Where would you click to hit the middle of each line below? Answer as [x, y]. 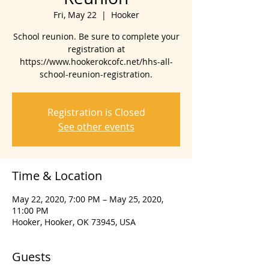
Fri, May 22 [75, 15]
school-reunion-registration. [96, 74]
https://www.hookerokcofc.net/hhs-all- [96, 62]
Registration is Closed [96, 113]
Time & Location [57, 176]
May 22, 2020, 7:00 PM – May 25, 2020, [88, 199]
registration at [96, 49]
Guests [32, 257]
